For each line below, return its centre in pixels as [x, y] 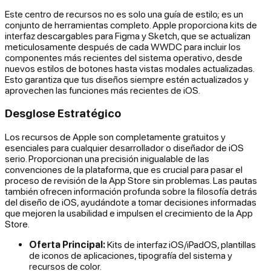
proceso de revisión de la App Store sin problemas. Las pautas [131, 181]
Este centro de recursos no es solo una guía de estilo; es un [124, 14]
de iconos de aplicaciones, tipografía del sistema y [131, 256]
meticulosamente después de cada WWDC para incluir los [123, 46]
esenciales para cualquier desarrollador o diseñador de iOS [124, 148]
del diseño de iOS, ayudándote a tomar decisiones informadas [131, 202]
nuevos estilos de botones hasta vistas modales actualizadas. [129, 68]
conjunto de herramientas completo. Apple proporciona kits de [131, 24]
